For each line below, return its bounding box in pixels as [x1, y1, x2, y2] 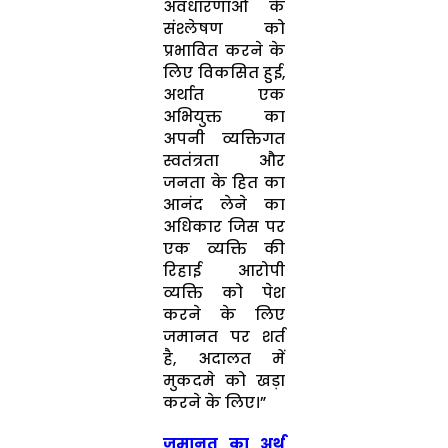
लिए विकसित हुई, [162, 61, 286, 83]
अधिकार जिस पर [162, 215, 286, 237]
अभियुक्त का [162, 105, 286, 127]
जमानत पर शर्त [162, 325, 286, 347]
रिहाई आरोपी [162, 259, 286, 281]
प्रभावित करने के [162, 39, 286, 61]
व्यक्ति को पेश [162, 281, 286, 303]
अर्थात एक [162, 83, 286, 105]
